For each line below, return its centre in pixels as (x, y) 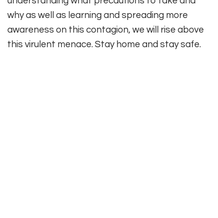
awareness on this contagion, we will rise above (106, 29)
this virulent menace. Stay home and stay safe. (104, 44)
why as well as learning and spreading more (98, 15)
